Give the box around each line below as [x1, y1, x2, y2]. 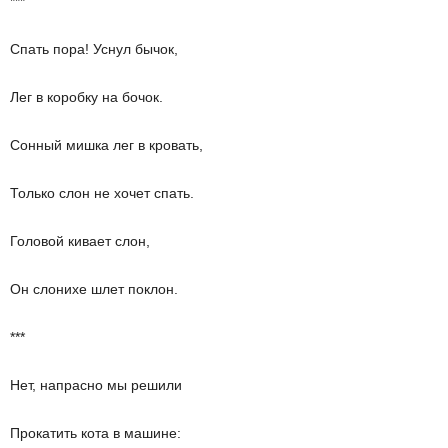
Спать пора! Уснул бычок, [10, 41, 178, 57]
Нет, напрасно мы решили [10, 377, 182, 393]
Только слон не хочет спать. [10, 185, 194, 201]
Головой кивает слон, [10, 233, 150, 249]
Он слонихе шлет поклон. [10, 281, 178, 297]
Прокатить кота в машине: [10, 425, 181, 441]
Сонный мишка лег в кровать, [10, 137, 203, 153]
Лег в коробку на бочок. [10, 89, 163, 105]
